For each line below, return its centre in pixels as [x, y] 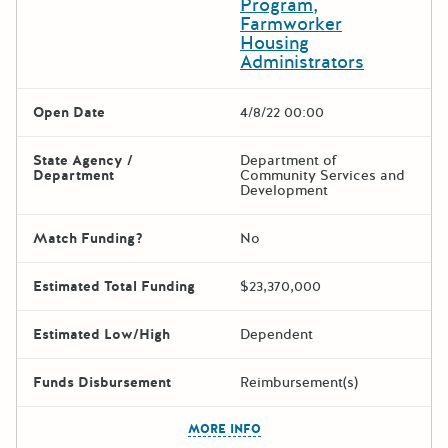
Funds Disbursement [102, 382]
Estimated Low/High [101, 334]
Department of [288, 160]
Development [284, 190]
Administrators [302, 61]
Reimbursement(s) [299, 382]
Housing [274, 42]
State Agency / [83, 160]
